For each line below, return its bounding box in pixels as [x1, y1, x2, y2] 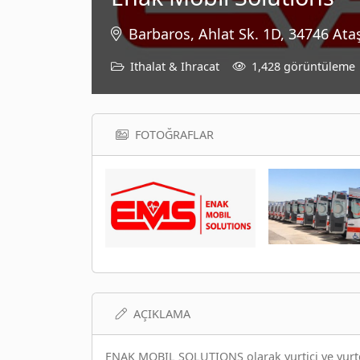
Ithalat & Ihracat [130, 58, 219, 74]
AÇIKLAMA [133, 306, 190, 321]
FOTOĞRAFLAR [135, 126, 214, 142]
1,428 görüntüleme [252, 58, 355, 74]
